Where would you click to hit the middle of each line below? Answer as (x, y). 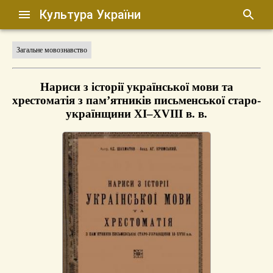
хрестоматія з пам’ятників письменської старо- (136, 100)
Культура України (90, 15)
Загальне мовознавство (52, 50)
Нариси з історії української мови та (136, 87)
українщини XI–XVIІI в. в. (136, 113)
